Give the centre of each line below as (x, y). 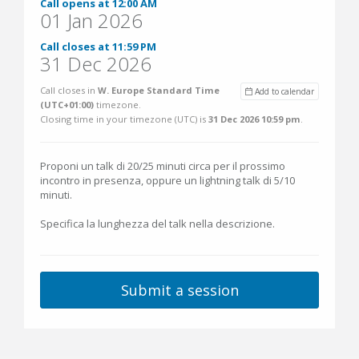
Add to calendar (283, 91)
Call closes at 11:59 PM (98, 46)
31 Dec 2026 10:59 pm (254, 119)
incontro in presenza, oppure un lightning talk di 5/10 (167, 180)
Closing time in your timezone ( (109, 119)
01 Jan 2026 (91, 20)
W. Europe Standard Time (159, 90)
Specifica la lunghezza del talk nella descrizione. (157, 224)
